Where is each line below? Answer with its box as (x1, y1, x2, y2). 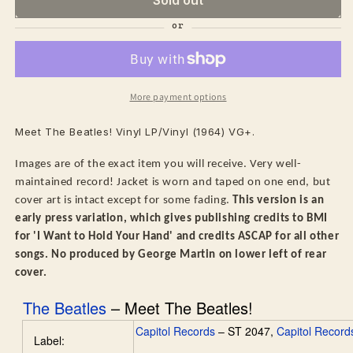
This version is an (232, 195, 325, 207)
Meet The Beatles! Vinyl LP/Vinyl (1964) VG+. (15, 125, 255, 139)
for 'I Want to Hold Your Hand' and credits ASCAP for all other (15, 231, 340, 243)
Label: (34, 332, 65, 348)
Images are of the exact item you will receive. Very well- (15, 158, 302, 171)
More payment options (129, 91, 227, 103)
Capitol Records (136, 322, 215, 339)
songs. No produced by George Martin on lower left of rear (15, 249, 327, 262)
